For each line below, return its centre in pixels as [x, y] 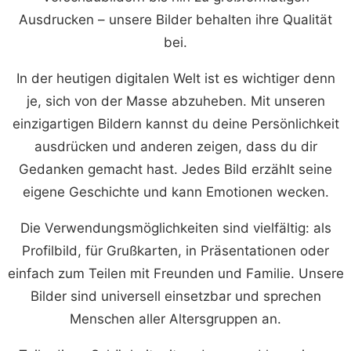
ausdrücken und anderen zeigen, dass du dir [175, 146]
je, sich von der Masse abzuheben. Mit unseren [175, 101]
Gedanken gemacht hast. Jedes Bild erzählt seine [175, 169]
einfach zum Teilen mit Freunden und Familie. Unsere [175, 273]
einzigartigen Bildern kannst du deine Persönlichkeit [175, 123]
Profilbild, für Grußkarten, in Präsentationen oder [175, 250]
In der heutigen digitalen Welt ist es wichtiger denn [175, 78]
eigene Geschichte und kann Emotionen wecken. [175, 192]
